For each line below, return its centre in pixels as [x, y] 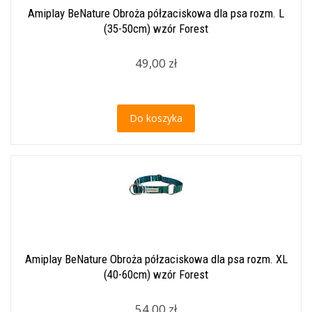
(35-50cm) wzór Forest [156, 29]
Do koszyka [156, 118]
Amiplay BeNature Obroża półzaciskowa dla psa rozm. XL [156, 259]
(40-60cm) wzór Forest [156, 274]
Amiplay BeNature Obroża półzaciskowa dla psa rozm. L [156, 13]
